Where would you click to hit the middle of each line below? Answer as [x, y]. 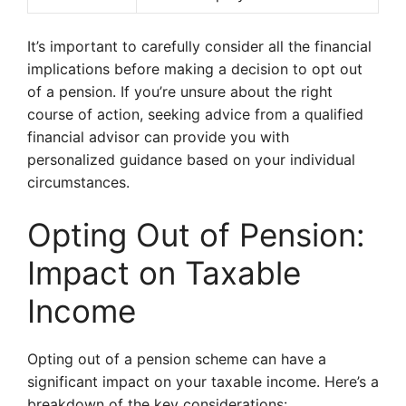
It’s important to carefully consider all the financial [199, 46]
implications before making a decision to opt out [195, 69]
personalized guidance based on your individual [191, 159]
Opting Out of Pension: [196, 235]
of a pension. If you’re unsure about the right [180, 92]
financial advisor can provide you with [158, 137]
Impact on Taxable [164, 273]
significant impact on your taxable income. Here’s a [203, 382]
